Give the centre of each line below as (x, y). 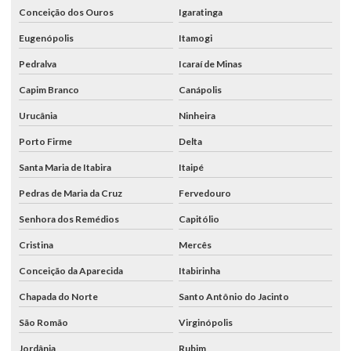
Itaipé (191, 167)
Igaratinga (200, 12)
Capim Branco (49, 89)
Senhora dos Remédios (69, 219)
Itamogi (195, 38)
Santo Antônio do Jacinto (233, 296)
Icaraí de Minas (210, 63)
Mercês (195, 244)
